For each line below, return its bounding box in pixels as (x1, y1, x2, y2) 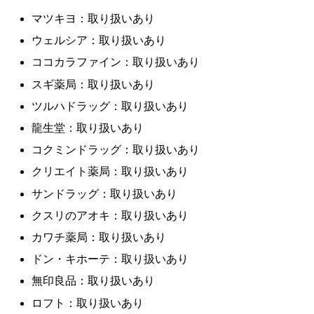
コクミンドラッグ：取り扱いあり (32, 144, 200, 156)
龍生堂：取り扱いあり (32, 122, 144, 134)
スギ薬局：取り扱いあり (32, 78, 156, 90)
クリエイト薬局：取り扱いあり (32, 165, 189, 178)
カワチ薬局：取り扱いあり (32, 231, 167, 243)
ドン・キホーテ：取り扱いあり (32, 253, 189, 266)
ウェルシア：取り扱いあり (32, 34, 167, 47)
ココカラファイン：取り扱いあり (32, 56, 200, 69)
